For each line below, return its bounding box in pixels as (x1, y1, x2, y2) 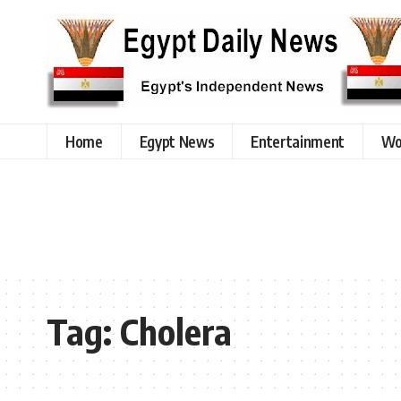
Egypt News (139, 131, 215, 151)
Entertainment (251, 131, 345, 151)
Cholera (120, 309, 232, 354)
